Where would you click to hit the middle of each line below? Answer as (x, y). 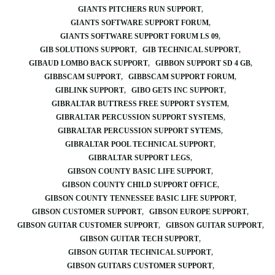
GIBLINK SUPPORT (89, 90)
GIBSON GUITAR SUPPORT (214, 225)
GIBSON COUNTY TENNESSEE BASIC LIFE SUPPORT (139, 198)
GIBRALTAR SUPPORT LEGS (139, 158)
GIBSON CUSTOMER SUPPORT (87, 212)
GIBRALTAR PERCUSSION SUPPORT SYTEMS (139, 131)
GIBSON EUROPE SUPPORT (198, 212)
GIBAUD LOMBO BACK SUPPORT (88, 63)
